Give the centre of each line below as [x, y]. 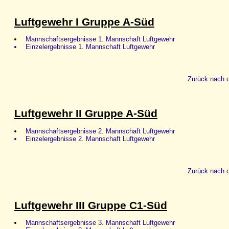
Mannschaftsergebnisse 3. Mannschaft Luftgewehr [99, 222]
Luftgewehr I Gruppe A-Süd [84, 22]
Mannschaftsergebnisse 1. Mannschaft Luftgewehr [99, 39]
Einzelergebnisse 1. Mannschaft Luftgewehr [89, 47]
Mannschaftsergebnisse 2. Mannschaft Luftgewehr [99, 131]
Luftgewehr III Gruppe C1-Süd [91, 205]
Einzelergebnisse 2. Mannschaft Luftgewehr [89, 139]
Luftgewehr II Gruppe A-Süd [86, 114]
